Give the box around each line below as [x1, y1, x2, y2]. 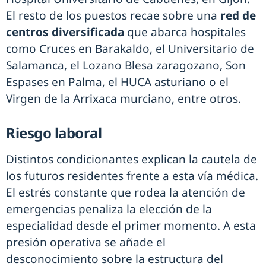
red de [220, 7, 256, 23]
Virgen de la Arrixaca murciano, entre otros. [6, 90, 241, 106]
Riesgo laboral [6, 122, 102, 142]
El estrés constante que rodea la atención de [6, 184, 245, 200]
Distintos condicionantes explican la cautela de [6, 151, 257, 167]
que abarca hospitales [124, 24, 246, 40]
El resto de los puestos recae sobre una [6, 7, 220, 23]
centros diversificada [6, 24, 124, 40]
